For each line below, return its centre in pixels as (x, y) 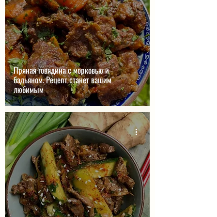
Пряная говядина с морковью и (61, 70)
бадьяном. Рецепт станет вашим (62, 80)
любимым (29, 89)
